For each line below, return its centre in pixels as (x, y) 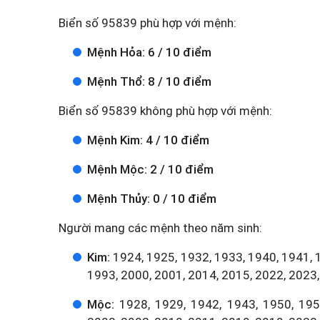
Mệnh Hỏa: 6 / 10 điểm (149, 52)
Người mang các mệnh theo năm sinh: (160, 228)
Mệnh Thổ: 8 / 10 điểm (149, 81)
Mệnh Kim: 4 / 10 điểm (148, 140)
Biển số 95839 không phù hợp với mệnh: (165, 111)
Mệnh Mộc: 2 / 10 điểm (150, 169)
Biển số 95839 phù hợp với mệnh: (147, 23)
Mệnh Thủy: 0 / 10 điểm (152, 199)
